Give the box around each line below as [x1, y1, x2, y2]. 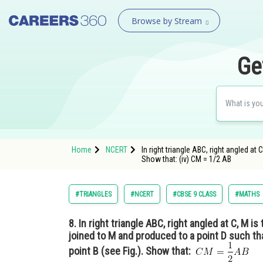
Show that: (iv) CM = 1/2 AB [141, 154, 231, 164]
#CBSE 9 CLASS [173, 190, 216, 198]
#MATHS [235, 190, 259, 198]
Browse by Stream [131, 15, 202, 26]
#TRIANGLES [75, 190, 112, 198]
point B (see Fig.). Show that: [69, 244, 195, 257]
